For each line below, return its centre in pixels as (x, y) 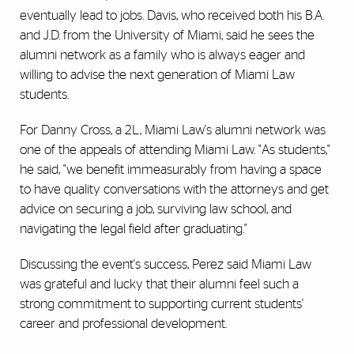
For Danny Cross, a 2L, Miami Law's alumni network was (173, 130)
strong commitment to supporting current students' (162, 304)
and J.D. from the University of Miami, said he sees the (167, 36)
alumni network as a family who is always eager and (162, 55)
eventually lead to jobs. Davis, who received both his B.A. (172, 16)
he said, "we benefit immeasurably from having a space (171, 170)
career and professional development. (123, 324)
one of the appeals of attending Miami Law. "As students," (175, 150)
